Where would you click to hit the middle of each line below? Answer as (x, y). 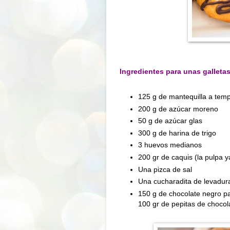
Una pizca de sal (165, 169)
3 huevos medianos (170, 145)
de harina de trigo (187, 133)
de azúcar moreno (188, 109)
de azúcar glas (178, 121)
